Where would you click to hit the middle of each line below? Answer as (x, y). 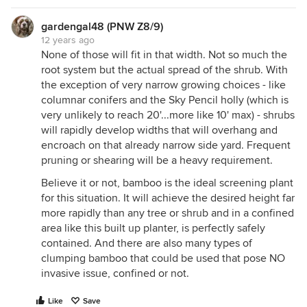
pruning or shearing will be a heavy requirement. (157, 160)
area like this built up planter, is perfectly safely (153, 228)
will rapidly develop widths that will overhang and (159, 130)
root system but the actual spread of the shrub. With (164, 70)
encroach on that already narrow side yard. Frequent (166, 145)
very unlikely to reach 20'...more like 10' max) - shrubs (168, 115)
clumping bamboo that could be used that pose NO (163, 258)
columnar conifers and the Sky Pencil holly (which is (165, 100)
